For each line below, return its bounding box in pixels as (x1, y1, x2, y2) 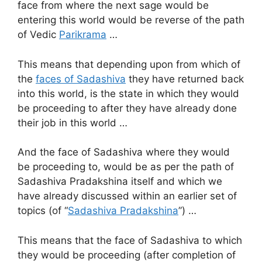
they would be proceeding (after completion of (18, 249, 236, 261)
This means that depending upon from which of (18, 58, 240, 70)
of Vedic (18, 29, 59, 41)
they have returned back (126, 73, 244, 85)
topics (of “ (18, 205, 68, 217)
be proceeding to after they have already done (18, 102, 237, 114)
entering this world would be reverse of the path (18, 14, 244, 26)
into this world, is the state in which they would (18, 87, 239, 99)
